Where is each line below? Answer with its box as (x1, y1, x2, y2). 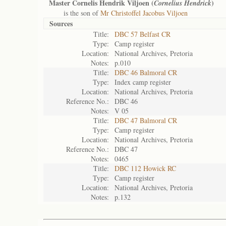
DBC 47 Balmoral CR (115, 116, 177, 125)
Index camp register (115, 77, 171, 87)
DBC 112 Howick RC (115, 163, 176, 173)
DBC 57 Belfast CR (115, 29, 171, 39)
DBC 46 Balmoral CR (115, 68, 177, 77)
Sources (49, 18, 73, 29)
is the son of (49, 8, 100, 18)
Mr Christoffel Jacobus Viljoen (100, 8, 188, 18)
